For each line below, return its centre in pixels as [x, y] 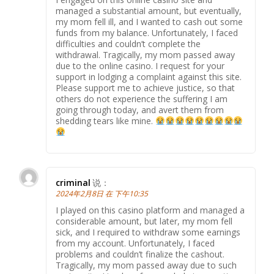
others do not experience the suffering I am [142, 99]
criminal [73, 183]
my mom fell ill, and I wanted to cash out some [149, 22]
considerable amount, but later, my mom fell [144, 221]
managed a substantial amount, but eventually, [149, 11]
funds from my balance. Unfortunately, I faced [147, 33]
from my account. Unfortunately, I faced [135, 243]
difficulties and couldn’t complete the [128, 44]
